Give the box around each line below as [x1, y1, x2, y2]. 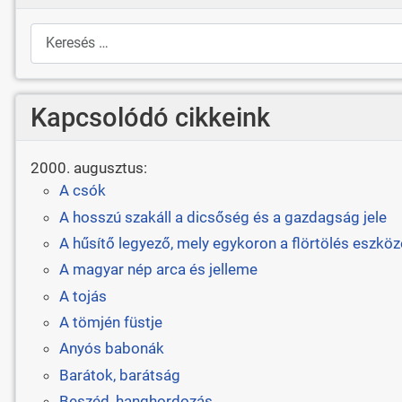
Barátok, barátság [58, 365, 180, 384]
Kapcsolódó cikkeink [30, 101, 270, 133]
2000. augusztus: [30, 159, 147, 178]
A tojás [58, 286, 107, 305]
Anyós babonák [58, 339, 164, 358]
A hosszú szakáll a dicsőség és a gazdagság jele [58, 207, 387, 226]
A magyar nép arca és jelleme [58, 260, 258, 279]
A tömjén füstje [58, 313, 162, 332]
